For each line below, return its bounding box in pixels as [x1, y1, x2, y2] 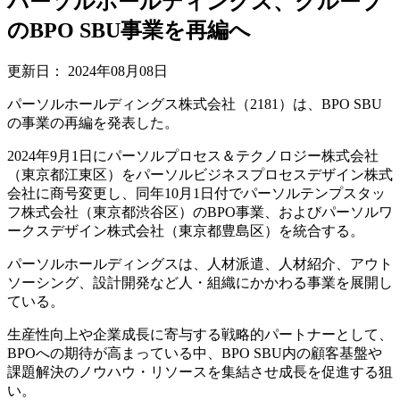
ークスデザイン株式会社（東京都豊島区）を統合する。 [7, 222, 364, 238]
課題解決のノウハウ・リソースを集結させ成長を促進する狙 [7, 363, 393, 379]
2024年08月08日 [68, 62, 168, 79]
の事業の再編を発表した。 [7, 114, 179, 130]
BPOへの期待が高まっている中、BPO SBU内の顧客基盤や [7, 345, 382, 361]
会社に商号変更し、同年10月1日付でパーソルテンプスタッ [7, 185, 386, 201]
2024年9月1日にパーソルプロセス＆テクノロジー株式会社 [7, 147, 379, 163]
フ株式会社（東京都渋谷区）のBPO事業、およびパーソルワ [7, 204, 393, 220]
